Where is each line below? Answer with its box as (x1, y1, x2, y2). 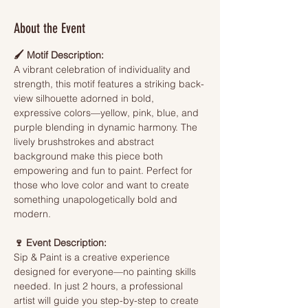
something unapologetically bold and (14, 193, 180, 206)
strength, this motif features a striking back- (14, 78, 204, 90)
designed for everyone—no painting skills (14, 265, 199, 278)
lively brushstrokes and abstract (14, 135, 157, 148)
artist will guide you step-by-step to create (14, 294, 201, 307)
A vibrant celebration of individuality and (14, 63, 193, 76)
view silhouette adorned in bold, (14, 92, 157, 104)
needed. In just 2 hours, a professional (14, 280, 186, 292)
